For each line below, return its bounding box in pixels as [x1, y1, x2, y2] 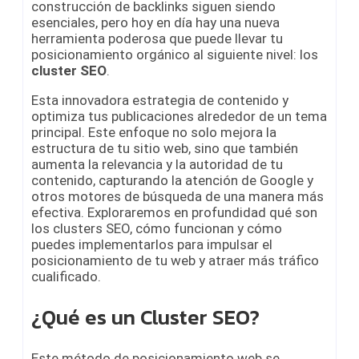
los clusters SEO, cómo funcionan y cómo [31, 220, 282, 236]
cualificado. [31, 268, 101, 284]
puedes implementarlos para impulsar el [31, 236, 272, 252]
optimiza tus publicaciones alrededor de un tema [31, 107, 327, 124]
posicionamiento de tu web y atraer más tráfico [31, 252, 319, 268]
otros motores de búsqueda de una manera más [31, 188, 324, 204]
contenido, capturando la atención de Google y [31, 171, 313, 188]
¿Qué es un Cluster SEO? [31, 301, 260, 333]
